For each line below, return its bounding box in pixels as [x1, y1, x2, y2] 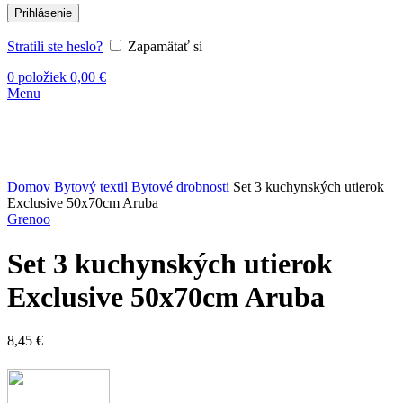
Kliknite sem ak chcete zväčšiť [7, 163, 181, 179]
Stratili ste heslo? [7, 39, 103, 55]
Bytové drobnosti [131, 179, 233, 195]
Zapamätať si [128, 39, 202, 55]
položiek [18, 69, 67, 85]
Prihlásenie [14, 6, 72, 21]
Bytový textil [54, 179, 131, 195]
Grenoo [7, 211, 50, 228]
